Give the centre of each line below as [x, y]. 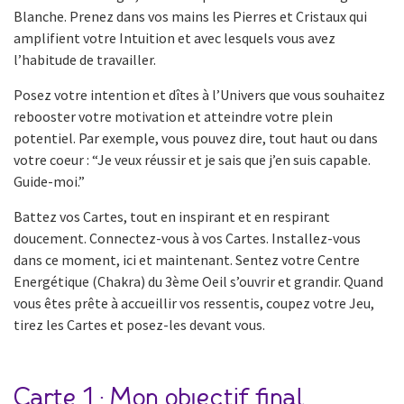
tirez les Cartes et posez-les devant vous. [139, 324]
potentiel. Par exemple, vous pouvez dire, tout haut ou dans [196, 138]
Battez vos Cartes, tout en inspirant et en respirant [172, 216]
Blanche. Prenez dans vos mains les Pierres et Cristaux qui [190, 16]
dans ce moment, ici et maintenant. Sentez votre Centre [187, 259]
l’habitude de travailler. [85, 59]
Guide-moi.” [49, 181]
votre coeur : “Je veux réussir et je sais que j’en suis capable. [192, 159]
